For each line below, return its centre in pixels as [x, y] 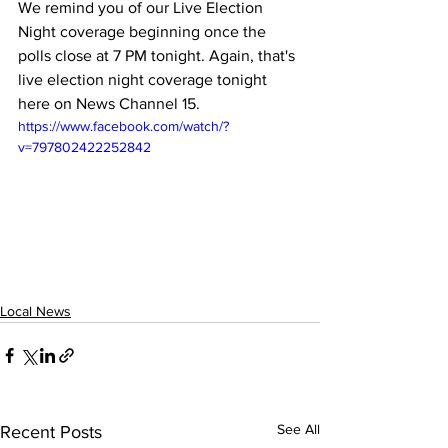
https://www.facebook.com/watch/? [123, 126]
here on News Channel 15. [109, 103]
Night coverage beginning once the [144, 31]
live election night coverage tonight [144, 79]
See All [298, 428]
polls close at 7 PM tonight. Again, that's [158, 55]
